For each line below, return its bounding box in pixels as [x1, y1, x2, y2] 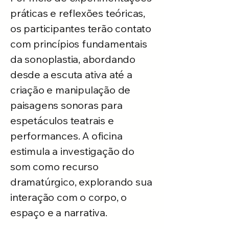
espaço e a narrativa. [10, 206, 107, 219]
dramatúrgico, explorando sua [10, 175, 152, 188]
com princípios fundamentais [10, 37, 147, 50]
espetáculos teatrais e [10, 114, 114, 127]
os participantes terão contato [10, 22, 152, 35]
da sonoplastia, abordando [10, 53, 136, 65]
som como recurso [10, 160, 99, 173]
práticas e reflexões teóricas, [10, 7, 146, 19]
